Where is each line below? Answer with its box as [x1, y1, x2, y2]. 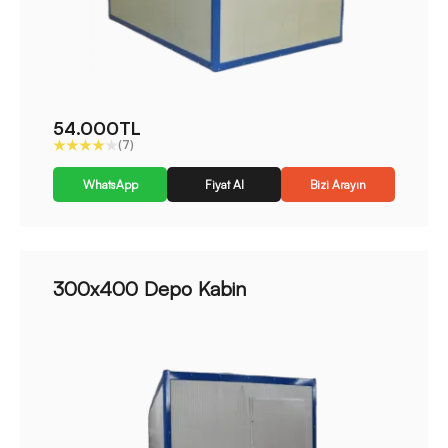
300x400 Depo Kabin [53, 276, 246, 301]
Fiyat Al [204, 177, 244, 192]
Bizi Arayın [310, 177, 366, 192]
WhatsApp [82, 177, 138, 192]
